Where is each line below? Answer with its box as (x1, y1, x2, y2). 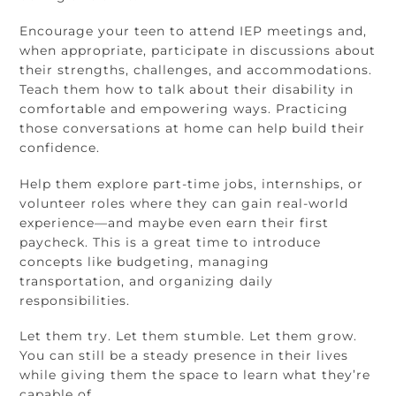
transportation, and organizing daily (19, 272, 274, 289)
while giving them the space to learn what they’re (19, 366, 371, 383)
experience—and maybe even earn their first (19, 214, 330, 231)
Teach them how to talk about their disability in (19, 81, 354, 98)
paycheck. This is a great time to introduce (19, 233, 322, 250)
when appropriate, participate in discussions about (19, 42, 377, 59)
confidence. (19, 140, 101, 156)
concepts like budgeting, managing (19, 253, 270, 270)
